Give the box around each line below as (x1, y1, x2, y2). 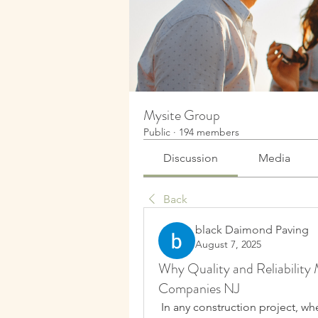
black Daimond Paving (195, 223, 309, 236)
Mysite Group (143, 105, 220, 126)
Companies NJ (158, 278, 240, 299)
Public (143, 126, 170, 138)
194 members (179, 126, 239, 138)
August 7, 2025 (195, 238, 261, 251)
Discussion (163, 151, 219, 165)
